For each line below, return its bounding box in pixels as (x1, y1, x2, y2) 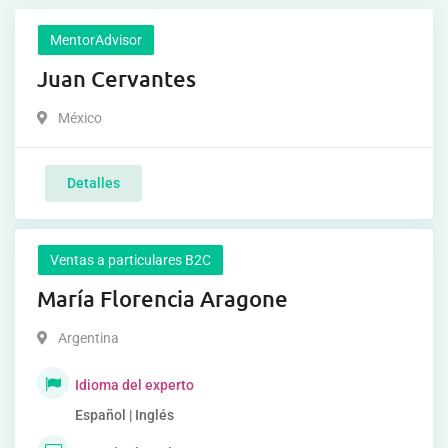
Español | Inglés (75, 406, 174, 423)
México (58, 109, 102, 126)
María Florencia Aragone (37, 284, 288, 312)
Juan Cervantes (37, 64, 196, 92)
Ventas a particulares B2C (50, 251, 211, 268)
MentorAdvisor (50, 31, 142, 48)
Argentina (58, 329, 119, 346)
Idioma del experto (75, 376, 194, 393)
